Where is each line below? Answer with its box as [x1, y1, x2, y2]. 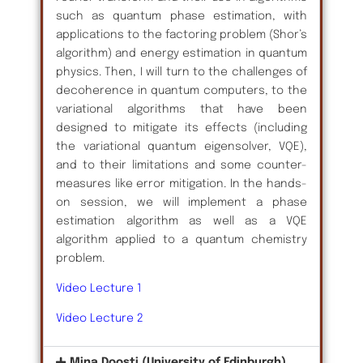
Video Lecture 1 [56, 283, 142, 295]
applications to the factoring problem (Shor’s [56, 28, 307, 41]
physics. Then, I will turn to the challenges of [56, 66, 307, 78]
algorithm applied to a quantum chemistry [56, 233, 307, 246]
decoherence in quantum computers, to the [56, 84, 307, 96]
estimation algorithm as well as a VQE [56, 215, 307, 227]
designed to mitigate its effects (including [56, 122, 307, 134]
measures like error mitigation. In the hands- [56, 177, 307, 190]
